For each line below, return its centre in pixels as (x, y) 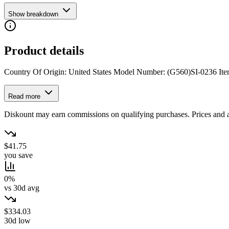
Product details (44, 50)
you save (18, 155)
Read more (25, 97)
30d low (17, 221)
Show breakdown (33, 14)
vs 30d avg (22, 188)
